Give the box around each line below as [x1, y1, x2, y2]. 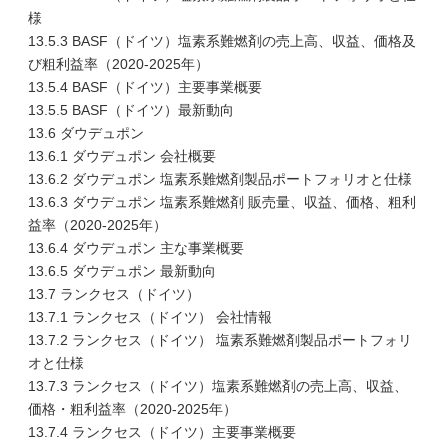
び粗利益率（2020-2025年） [28, 56, 209, 72]
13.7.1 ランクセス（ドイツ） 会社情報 [28, 309, 272, 325]
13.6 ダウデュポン [28, 125, 144, 141]
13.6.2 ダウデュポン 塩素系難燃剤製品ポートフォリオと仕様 [28, 171, 412, 187]
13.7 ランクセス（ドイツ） [28, 286, 200, 302]
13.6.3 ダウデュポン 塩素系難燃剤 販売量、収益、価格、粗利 [28, 194, 416, 210]
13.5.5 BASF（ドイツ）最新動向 [28, 102, 234, 118]
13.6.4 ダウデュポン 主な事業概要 [28, 240, 244, 256]
